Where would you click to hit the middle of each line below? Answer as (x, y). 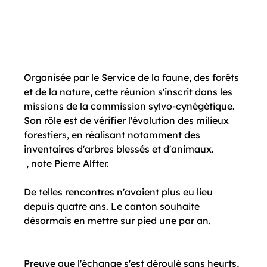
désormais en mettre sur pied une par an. (119, 221)
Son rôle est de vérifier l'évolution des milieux (128, 121)
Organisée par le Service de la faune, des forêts (133, 78)
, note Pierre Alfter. (67, 164)
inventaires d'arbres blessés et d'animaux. (120, 149)
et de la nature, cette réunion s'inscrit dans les (130, 92)
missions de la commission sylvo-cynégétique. (131, 106)
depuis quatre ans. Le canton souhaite (113, 207)
